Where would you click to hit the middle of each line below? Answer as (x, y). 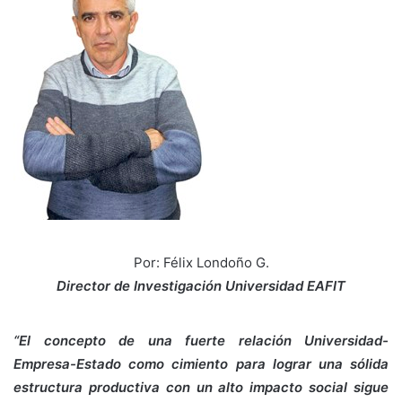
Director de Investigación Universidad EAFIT (201, 285)
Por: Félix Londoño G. (201, 262)
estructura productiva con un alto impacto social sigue (201, 387)
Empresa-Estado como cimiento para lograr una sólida (201, 363)
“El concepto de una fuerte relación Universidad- (201, 340)
